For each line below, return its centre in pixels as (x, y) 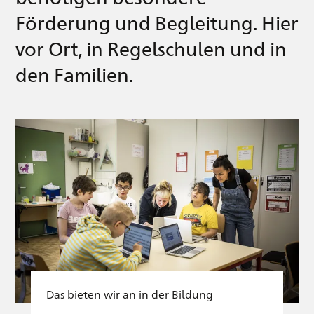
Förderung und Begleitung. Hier (157, 23)
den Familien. (74, 75)
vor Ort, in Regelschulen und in (151, 49)
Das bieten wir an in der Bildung (130, 294)
